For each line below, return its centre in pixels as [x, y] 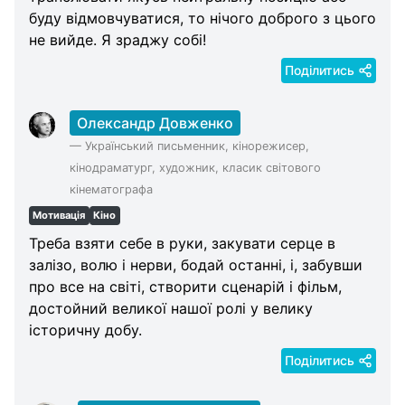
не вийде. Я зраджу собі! [118, 39]
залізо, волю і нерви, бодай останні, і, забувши [196, 265]
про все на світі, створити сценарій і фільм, [185, 287]
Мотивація [59, 216]
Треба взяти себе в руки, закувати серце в [182, 244]
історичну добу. [85, 330]
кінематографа [112, 189]
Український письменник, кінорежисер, [198, 146]
